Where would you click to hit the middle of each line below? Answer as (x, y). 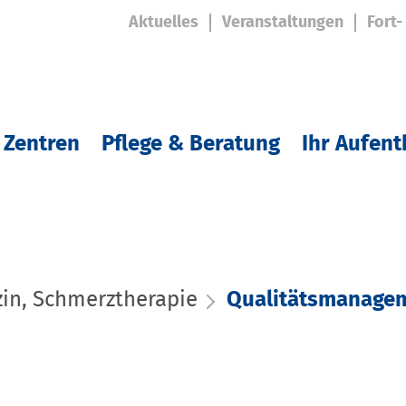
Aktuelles (163, 23)
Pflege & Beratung (191, 145)
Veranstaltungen (282, 23)
